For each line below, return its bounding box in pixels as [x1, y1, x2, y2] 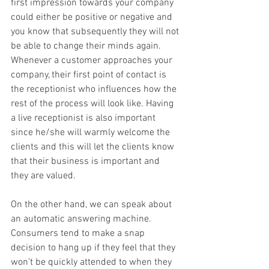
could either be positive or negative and [11, 11, 175, 23]
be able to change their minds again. [11, 40, 163, 52]
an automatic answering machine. [11, 213, 154, 225]
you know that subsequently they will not [11, 25, 181, 38]
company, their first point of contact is [11, 68, 169, 81]
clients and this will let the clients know [11, 141, 177, 153]
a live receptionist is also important [11, 112, 158, 124]
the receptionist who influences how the [11, 83, 179, 95]
